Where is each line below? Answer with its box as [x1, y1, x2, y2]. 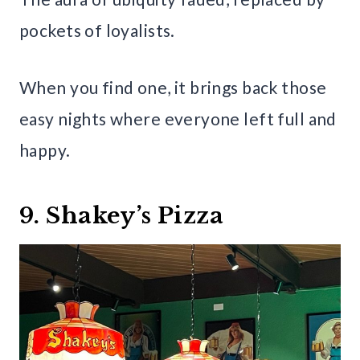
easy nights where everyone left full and [19, 108, 337, 129]
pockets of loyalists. [19, 19, 175, 40]
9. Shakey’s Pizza [19, 201, 224, 230]
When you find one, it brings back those [19, 76, 327, 97]
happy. [19, 139, 71, 160]
